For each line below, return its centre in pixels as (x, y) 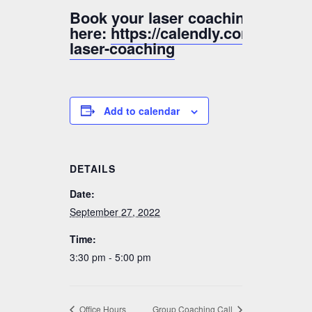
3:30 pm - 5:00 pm (110, 257)
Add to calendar (142, 110)
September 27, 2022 (115, 211)
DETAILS (93, 168)
